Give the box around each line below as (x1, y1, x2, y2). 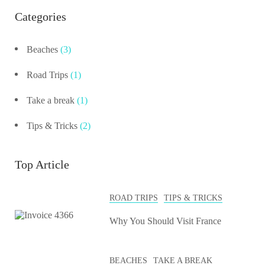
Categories (15, 10, 66, 23)
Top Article (15, 158, 69, 171)
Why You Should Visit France (109, 216, 221, 226)
